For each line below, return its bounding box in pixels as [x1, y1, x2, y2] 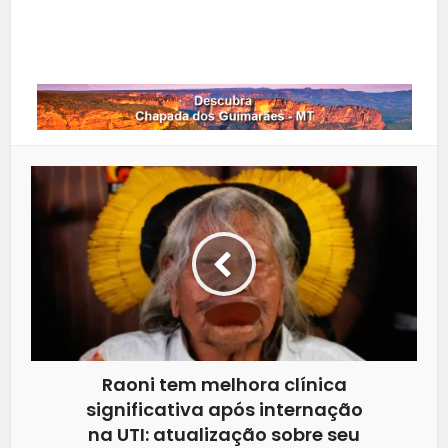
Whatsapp [185, 29, 263, 52]
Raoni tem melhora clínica [101, 372, 347, 398]
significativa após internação [85, 397, 363, 423]
